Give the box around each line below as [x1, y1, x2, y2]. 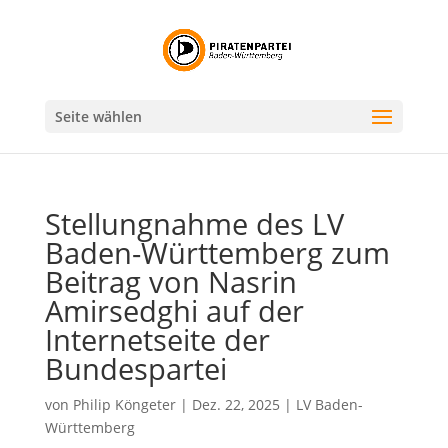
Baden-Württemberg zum [44, 233, 390, 272]
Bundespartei [44, 349, 227, 388]
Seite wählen [54, 107, 142, 126]
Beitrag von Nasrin [44, 262, 297, 301]
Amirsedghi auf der [44, 291, 304, 330]
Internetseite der [44, 320, 270, 359]
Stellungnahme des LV [44, 204, 344, 243]
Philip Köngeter [72, 395, 176, 414]
